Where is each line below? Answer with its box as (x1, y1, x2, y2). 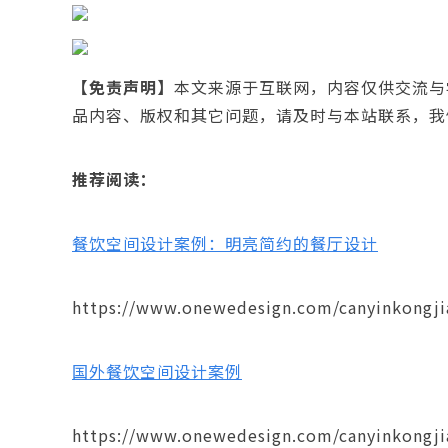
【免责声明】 (72, 75, 174, 99)
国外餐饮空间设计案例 (72, 359, 242, 383)
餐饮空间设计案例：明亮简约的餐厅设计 (72, 231, 378, 255)
